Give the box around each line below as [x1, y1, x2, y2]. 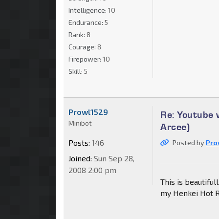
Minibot [68, 119, 92, 128]
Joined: [68, 153, 92, 163]
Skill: [68, 67, 84, 76]
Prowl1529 [68, 107, 108, 117]
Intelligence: [68, 6, 108, 15]
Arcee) [160, 121, 190, 133]
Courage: [68, 43, 97, 51]
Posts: [68, 138, 90, 148]
